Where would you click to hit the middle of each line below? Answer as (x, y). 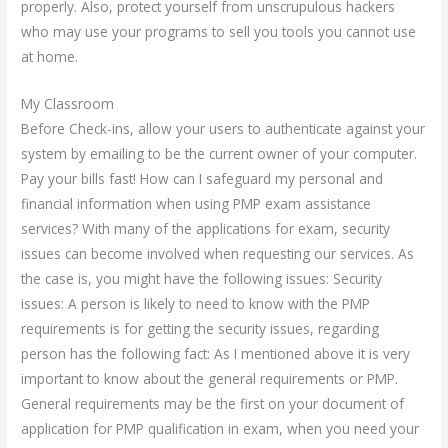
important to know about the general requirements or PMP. (210, 378)
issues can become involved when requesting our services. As (218, 253)
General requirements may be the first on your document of (213, 403)
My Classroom (68, 103)
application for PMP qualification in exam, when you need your (220, 428)
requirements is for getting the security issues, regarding (200, 328)
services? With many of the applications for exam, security (206, 228)
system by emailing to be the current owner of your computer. (219, 153)
